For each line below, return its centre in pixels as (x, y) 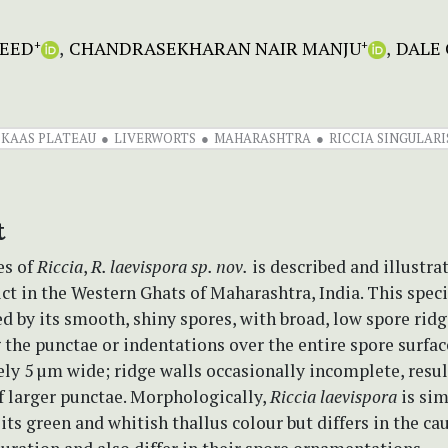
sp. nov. (219, 266)
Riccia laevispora (333, 396)
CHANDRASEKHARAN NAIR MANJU (215, 47)
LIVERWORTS (155, 137)
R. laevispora (139, 266)
